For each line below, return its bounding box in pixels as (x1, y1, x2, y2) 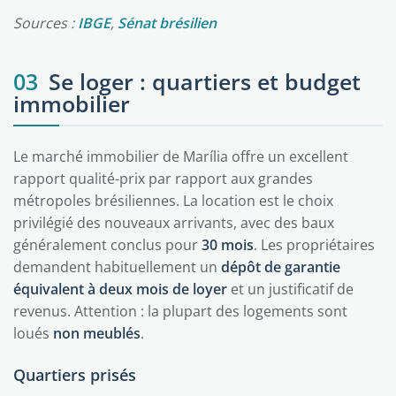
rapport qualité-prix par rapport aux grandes (13, 169, 313, 188)
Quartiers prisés (13, 364, 136, 385)
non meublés (53, 324, 141, 343)
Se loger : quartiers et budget (49, 66, 361, 96)
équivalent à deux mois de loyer (13, 279, 227, 299)
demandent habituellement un (13, 257, 221, 277)
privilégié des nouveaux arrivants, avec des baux (13, 213, 334, 232)
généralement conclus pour (13, 235, 202, 255)
